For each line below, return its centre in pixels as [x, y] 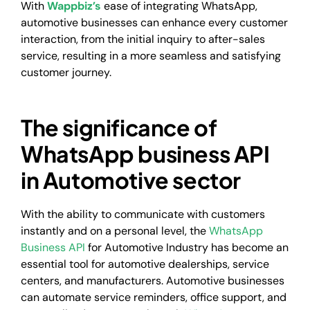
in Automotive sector [131, 180]
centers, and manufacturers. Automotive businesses [153, 281]
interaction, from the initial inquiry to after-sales [143, 39]
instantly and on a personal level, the [115, 231]
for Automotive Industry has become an [187, 248]
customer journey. [66, 72]
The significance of [119, 127]
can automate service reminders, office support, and [154, 298]
